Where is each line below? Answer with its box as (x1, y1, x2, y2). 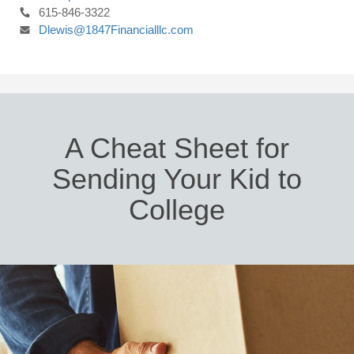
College (129, 194, 225, 226)
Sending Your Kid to (52, 163, 302, 195)
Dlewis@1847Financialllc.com (39, 23, 194, 36)
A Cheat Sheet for (65, 132, 289, 164)
